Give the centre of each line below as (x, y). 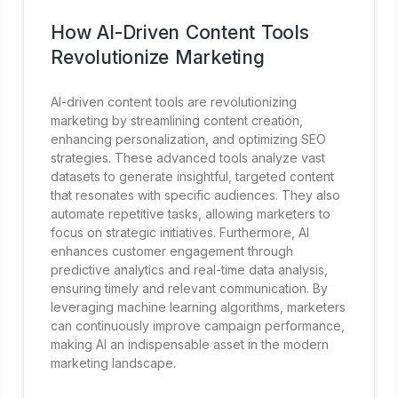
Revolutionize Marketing (158, 57)
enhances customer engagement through (172, 251)
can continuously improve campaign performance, (198, 325)
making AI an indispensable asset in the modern (190, 344)
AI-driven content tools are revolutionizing (174, 101)
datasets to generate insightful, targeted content (193, 176)
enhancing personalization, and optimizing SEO (189, 139)
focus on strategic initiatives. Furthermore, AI (180, 232)
